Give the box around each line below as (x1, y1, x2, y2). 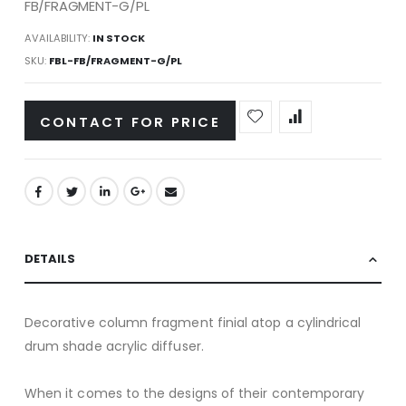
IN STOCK (92, 31, 145, 46)
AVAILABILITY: (24, 31, 90, 46)
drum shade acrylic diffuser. (24, 337, 204, 356)
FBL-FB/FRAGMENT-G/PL (48, 53, 182, 68)
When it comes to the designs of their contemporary (24, 384, 365, 403)
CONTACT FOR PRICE (39, 111, 220, 131)
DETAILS (24, 250, 75, 268)
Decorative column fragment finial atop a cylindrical (24, 314, 362, 333)
